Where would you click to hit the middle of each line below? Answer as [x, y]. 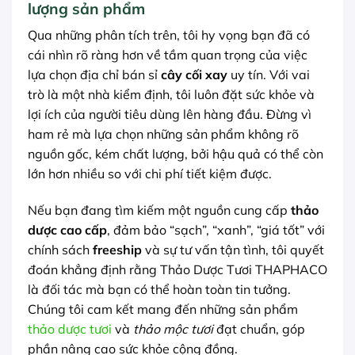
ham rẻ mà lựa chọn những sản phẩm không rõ [163, 134]
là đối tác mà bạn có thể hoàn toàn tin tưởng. [159, 289]
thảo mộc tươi [173, 328]
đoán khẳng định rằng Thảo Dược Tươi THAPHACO [177, 269]
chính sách [60, 249]
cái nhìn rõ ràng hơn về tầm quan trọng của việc [168, 55]
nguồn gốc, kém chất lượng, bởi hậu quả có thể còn [176, 154]
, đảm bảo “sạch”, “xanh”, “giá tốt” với [216, 229]
